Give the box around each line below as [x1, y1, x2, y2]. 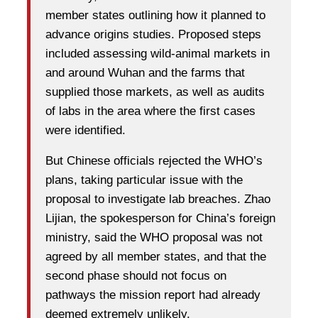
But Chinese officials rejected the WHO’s [45, 154, 263, 168]
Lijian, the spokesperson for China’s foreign [45, 212, 275, 226]
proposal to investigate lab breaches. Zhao [45, 192, 270, 207]
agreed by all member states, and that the [45, 250, 266, 264]
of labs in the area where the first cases [45, 104, 256, 119]
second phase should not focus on [45, 269, 226, 283]
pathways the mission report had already [45, 288, 261, 302]
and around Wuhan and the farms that [45, 66, 245, 80]
